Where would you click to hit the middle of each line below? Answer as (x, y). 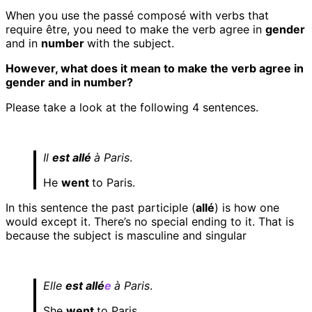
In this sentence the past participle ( (101, 208)
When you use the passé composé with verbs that (137, 16)
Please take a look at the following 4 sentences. (132, 108)
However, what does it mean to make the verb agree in (155, 69)
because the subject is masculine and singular (126, 236)
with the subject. (131, 44)
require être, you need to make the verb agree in (135, 30)
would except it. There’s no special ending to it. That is (150, 222)
